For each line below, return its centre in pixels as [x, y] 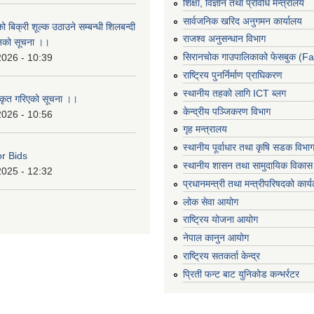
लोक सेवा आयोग [211, 202]
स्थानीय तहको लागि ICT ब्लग [234, 93]
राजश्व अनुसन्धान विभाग [224, 39]
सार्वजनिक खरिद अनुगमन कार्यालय [243, 21]
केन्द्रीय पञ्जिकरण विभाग [227, 111]
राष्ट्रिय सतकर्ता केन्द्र [221, 256]
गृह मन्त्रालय [205, 129]
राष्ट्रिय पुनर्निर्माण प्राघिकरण [233, 75]
